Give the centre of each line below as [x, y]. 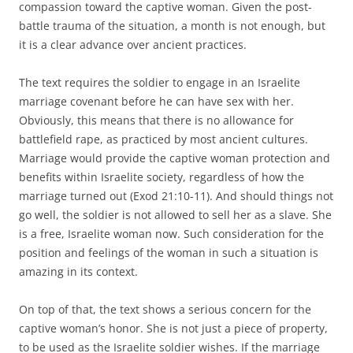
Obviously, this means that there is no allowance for [156, 120]
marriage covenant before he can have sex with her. [156, 101]
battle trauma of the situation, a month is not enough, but [172, 25]
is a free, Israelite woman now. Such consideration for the [171, 233]
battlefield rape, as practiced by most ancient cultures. [163, 139]
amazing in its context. [78, 271]
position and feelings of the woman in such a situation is [169, 252]
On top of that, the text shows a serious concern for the [165, 309]
